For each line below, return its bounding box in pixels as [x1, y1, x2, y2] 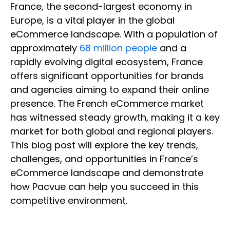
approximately [10, 42, 80, 55]
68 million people [80, 42, 157, 55]
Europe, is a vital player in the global [10, 14, 175, 27]
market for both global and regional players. [10, 125, 213, 138]
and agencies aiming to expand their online [10, 83, 209, 97]
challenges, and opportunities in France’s [10, 152, 198, 166]
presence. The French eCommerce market [10, 97, 204, 110]
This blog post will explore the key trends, [10, 139, 198, 152]
